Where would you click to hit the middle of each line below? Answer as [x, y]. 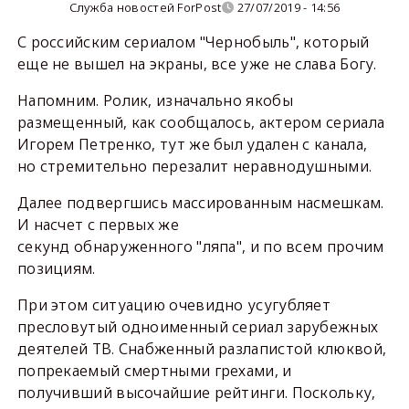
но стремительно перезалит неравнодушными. [194, 166]
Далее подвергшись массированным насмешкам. [200, 203]
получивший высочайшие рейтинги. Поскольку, [196, 393]
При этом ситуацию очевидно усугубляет [174, 305]
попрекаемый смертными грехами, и [154, 371]
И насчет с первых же [98, 225]
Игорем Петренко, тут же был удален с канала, [192, 144]
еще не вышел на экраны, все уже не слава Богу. [197, 64]
